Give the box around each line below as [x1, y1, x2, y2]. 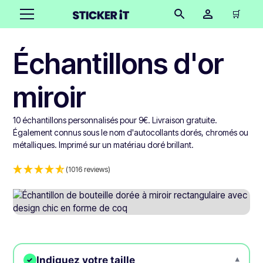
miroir [13, 80, 87, 114]
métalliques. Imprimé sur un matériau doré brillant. [13, 140, 194, 150]
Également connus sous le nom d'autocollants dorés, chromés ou [13, 127, 249, 137]
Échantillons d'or [13, 46, 225, 81]
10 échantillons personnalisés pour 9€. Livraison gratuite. [13, 115, 218, 125]
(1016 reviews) [66, 165, 111, 174]
